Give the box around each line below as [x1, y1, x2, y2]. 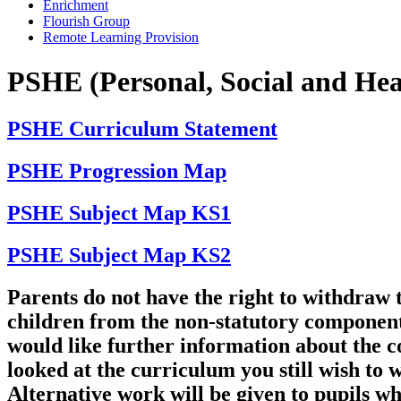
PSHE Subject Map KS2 [7, 243, 231, 267]
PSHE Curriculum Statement [7, 117, 277, 141]
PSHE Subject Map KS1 [7, 200, 231, 225]
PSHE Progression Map [7, 158, 226, 183]
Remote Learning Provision [43, 30, 199, 46]
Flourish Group [43, 13, 130, 30]
